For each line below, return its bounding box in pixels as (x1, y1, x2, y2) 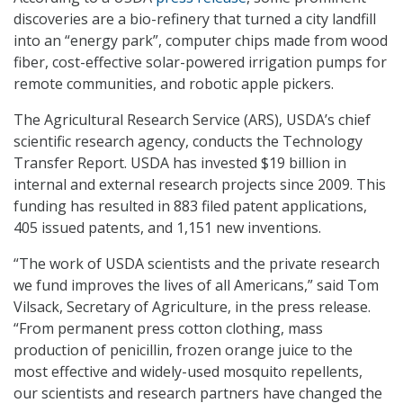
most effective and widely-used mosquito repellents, (13, 362, 363, 382)
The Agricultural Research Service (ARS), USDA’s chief (13, 110, 371, 130)
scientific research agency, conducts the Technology (13, 131, 363, 152)
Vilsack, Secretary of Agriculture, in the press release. (13, 297, 371, 318)
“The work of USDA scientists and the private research (13, 254, 380, 274)
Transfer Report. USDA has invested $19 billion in (13, 153, 346, 174)
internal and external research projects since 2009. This (13, 175, 386, 195)
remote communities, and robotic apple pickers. (13, 74, 334, 94)
